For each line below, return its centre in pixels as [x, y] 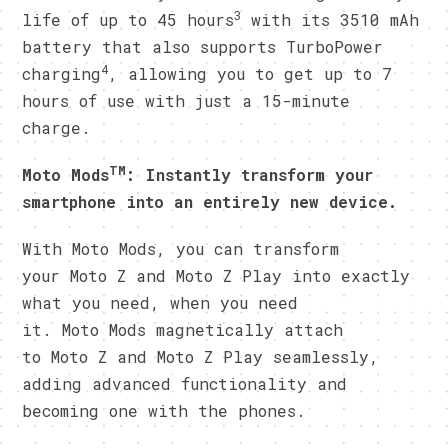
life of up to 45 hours [128, 19]
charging [62, 73]
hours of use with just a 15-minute [186, 100]
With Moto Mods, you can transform [181, 248]
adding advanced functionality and [185, 383]
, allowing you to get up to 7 [250, 73]
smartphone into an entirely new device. [210, 201]
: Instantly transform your [250, 174]
